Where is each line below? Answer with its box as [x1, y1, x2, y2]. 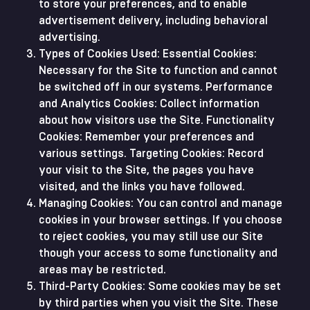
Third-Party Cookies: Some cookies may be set [39, 281, 281, 292]
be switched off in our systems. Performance [39, 82, 273, 93]
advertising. [39, 32, 100, 43]
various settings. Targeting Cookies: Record [39, 148, 264, 159]
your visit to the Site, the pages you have [39, 165, 254, 176]
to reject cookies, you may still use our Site [39, 231, 263, 242]
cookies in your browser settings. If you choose [39, 215, 282, 226]
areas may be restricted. [39, 264, 166, 275]
